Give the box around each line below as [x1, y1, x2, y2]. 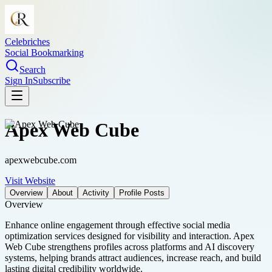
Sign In [5, 75, 33, 86]
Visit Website [5, 175, 55, 186]
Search [19, 64, 46, 75]
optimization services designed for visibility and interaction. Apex [5, 230, 254, 241]
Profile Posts [119, 188, 165, 197]
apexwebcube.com [5, 154, 76, 165]
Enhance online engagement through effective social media [5, 219, 230, 230]
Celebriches [5, 36, 50, 47]
